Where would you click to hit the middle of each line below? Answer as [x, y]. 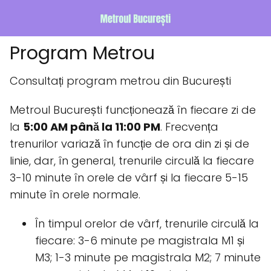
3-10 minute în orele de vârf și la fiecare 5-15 [129, 178]
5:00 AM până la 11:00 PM [92, 127]
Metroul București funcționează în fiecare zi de [133, 110]
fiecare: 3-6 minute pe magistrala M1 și [140, 240]
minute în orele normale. [75, 194]
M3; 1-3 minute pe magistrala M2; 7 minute [148, 257]
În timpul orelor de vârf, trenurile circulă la [147, 224]
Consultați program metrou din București [120, 81]
